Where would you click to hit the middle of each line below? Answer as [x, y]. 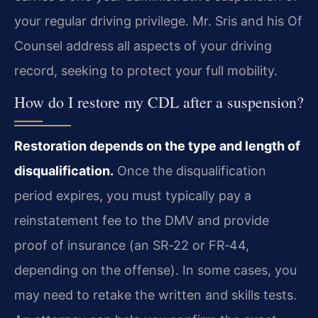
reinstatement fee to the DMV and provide [142, 221]
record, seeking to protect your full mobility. [146, 71]
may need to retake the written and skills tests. [155, 295]
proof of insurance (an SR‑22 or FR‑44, [132, 246]
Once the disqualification [190, 171]
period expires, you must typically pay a [133, 196]
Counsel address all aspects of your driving [143, 46]
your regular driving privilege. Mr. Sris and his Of [158, 21]
